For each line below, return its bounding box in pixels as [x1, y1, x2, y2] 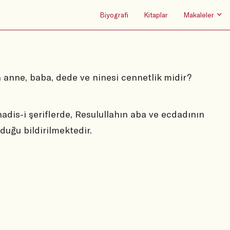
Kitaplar [143, 10, 168, 19]
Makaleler [183, 10, 214, 19]
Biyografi [99, 10, 128, 19]
